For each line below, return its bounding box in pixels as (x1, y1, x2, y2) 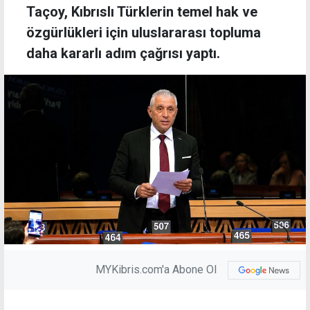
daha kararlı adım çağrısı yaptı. (26, 45, 220, 62)
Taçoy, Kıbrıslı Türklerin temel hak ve (26, 3, 257, 21)
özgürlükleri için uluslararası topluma (26, 24, 261, 42)
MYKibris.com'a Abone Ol (95, 263, 217, 277)
